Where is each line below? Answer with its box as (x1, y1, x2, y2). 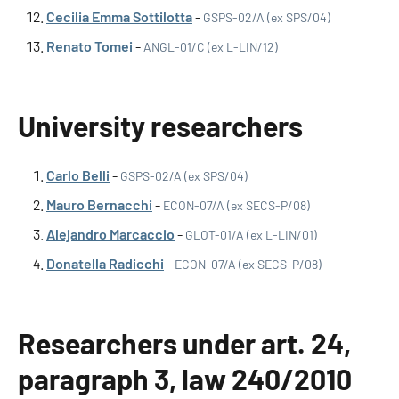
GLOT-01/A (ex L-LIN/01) (185, 227, 317, 242)
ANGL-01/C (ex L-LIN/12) (143, 39, 278, 54)
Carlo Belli (46, 167, 110, 183)
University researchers (18, 109, 303, 142)
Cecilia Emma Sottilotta (46, 8, 192, 25)
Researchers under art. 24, (18, 326, 351, 360)
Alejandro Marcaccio (46, 225, 175, 242)
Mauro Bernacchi (46, 196, 152, 213)
